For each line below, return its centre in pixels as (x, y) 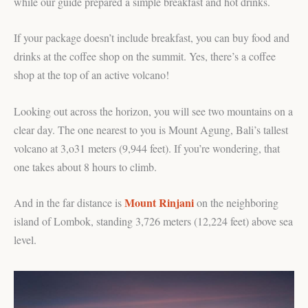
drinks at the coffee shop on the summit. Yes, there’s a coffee (145, 56)
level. (25, 240)
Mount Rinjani (159, 203)
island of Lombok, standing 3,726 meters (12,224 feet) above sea (153, 221)
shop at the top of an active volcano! (91, 75)
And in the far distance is (69, 203)
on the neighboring (236, 203)
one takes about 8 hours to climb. (85, 166)
